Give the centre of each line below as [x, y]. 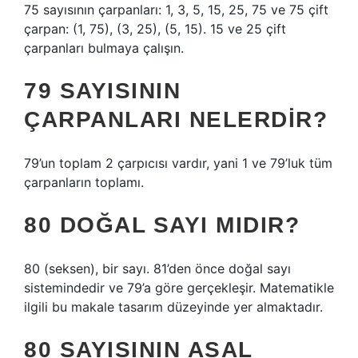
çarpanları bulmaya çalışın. [104, 48]
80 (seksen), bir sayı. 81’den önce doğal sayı [157, 268]
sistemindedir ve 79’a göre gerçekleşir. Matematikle [179, 288]
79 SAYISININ [102, 91]
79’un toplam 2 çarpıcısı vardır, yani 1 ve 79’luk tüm [178, 163]
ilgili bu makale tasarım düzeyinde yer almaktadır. [173, 307]
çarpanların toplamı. [84, 182]
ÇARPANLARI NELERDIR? [176, 119]
